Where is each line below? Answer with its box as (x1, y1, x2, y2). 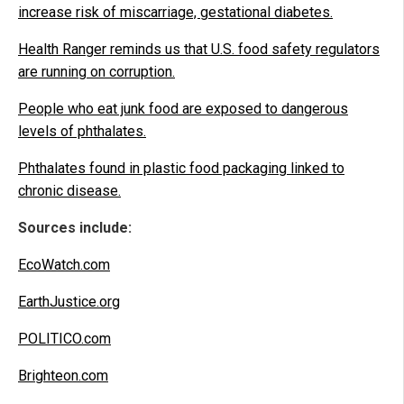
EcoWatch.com (18, 255, 110, 273)
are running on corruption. (18, 62, 175, 80)
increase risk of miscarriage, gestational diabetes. (18, 3, 333, 21)
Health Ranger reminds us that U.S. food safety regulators (18, 40, 380, 58)
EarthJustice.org (18, 292, 120, 310)
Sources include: (18, 218, 132, 236)
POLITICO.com (18, 329, 111, 347)
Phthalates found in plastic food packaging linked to (18, 159, 344, 177)
